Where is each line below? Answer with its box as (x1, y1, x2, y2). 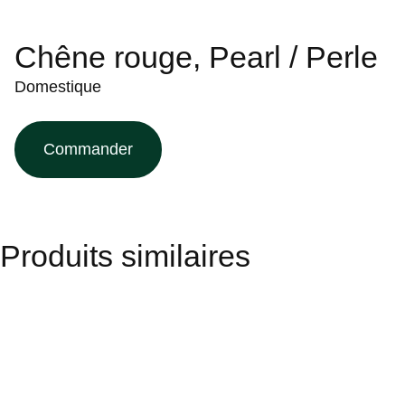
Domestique (14, 77, 101, 96)
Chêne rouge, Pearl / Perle (14, 39, 378, 74)
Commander (43, 139, 133, 158)
